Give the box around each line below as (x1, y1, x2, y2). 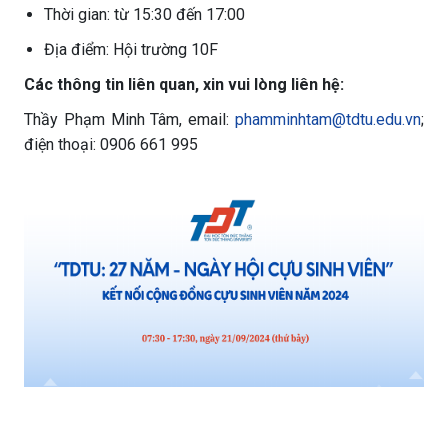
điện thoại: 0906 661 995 (24, 135, 198, 154)
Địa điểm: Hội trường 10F (44, 40, 218, 59)
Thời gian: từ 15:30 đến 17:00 (44, 5, 245, 24)
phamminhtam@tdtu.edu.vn (235, 110, 421, 129)
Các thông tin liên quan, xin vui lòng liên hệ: (24, 75, 344, 94)
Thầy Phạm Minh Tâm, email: (24, 110, 235, 129)
